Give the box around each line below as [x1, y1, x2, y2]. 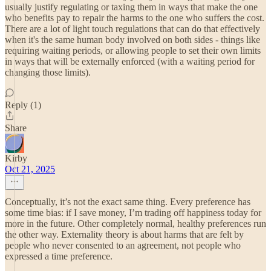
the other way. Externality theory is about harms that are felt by [5, 229, 244, 240]
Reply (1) [5, 100, 41, 110]
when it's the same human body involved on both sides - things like [5, 34, 260, 45]
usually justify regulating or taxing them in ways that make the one [5, 2, 258, 12]
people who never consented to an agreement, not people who [5, 240, 241, 250]
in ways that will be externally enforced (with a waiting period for [5, 56, 255, 67]
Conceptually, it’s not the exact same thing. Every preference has [5, 197, 250, 207]
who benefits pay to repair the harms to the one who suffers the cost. [5, 13, 264, 23]
